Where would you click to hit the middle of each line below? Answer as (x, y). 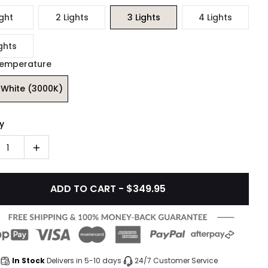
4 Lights (215, 17)
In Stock (28, 261)
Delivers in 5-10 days (84, 261)
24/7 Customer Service (176, 261)
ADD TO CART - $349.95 (108, 189)
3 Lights (144, 17)
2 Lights (72, 17)
